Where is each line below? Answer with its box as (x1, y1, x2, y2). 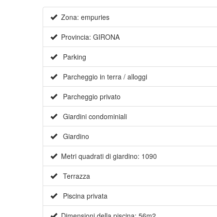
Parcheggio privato (57, 92, 121, 102)
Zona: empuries (57, 12, 109, 22)
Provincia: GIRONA (57, 32, 120, 42)
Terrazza (57, 171, 90, 181)
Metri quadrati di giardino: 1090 (57, 151, 157, 161)
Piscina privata (57, 191, 108, 201)
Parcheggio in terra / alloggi (57, 72, 147, 82)
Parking (57, 52, 86, 62)
